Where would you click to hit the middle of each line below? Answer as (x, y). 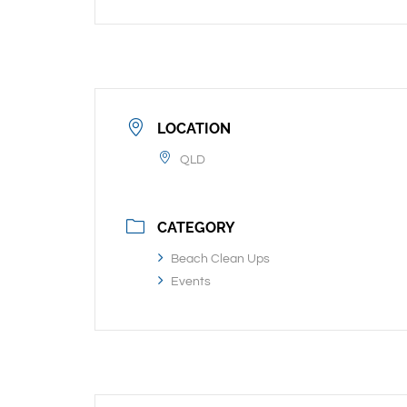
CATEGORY (196, 228)
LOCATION (194, 129)
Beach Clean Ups (220, 259)
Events (191, 282)
